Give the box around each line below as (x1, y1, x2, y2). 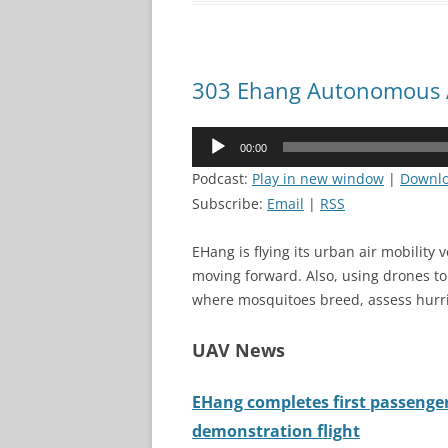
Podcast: (192, 169, 252, 188)
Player (191, 152, 232, 171)
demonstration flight (192, 420, 360, 442)
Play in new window (252, 169, 384, 188)
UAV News (192, 338, 285, 362)
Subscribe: (192, 194, 267, 213)
